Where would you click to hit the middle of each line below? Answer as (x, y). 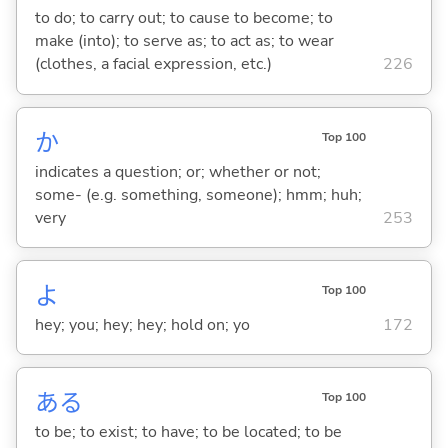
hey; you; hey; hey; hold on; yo (142, 324)
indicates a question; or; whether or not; (177, 171)
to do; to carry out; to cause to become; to (183, 18)
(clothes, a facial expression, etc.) (153, 64)
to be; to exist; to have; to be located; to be (188, 431)
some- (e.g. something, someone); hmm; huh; (198, 194)
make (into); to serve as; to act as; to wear (184, 41)
